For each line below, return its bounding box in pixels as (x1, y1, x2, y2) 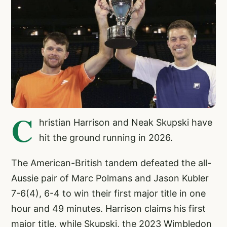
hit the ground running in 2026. (39, 132, 173, 143)
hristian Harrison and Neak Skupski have (39, 117, 212, 128)
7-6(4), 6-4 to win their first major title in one (11, 187, 206, 199)
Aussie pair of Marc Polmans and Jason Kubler (11, 172, 209, 183)
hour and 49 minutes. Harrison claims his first (11, 203, 206, 214)
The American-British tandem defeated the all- (11, 157, 211, 168)
